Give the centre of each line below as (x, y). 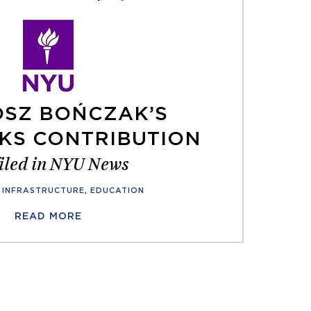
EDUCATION (118, 191)
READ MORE (48, 217)
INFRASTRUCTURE (44, 191)
